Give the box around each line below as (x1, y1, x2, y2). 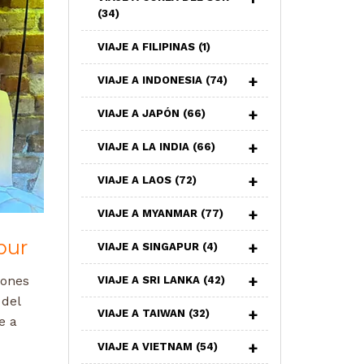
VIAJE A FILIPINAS (97, 41, 198, 53)
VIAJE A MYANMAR (97, 207, 201, 219)
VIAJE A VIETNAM (97, 340, 196, 353)
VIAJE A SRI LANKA (97, 274, 203, 286)
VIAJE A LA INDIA (97, 141, 193, 153)
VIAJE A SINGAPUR (97, 240, 202, 253)
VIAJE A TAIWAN (97, 307, 188, 319)
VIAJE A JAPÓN (97, 107, 183, 119)
